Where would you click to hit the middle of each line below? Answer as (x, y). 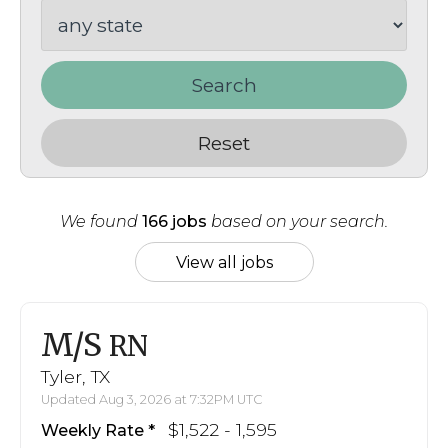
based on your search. (297, 221)
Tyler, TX (75, 376)
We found (101, 221)
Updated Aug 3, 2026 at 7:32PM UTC (152, 399)
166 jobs (174, 221)
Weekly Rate (92, 430)
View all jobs (224, 262)
